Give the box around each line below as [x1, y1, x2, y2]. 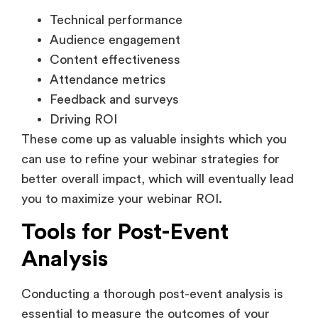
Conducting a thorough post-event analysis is [21, 287, 283, 301]
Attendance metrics [50, 72, 166, 86]
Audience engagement [50, 33, 180, 46]
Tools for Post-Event [21, 221, 229, 244]
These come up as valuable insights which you [21, 132, 287, 146]
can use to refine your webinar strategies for [21, 152, 280, 165]
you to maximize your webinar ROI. [21, 192, 226, 205]
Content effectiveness [50, 53, 180, 66]
